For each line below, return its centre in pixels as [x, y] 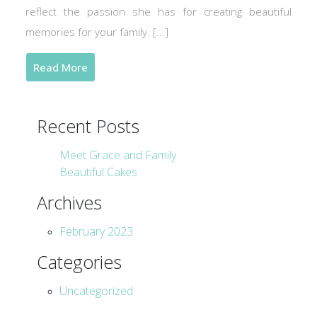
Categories [79, 262]
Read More [60, 67]
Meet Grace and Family [118, 155]
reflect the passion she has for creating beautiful [158, 11]
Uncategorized [96, 291]
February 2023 [96, 231]
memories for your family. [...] [97, 32]
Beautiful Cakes [98, 172]
